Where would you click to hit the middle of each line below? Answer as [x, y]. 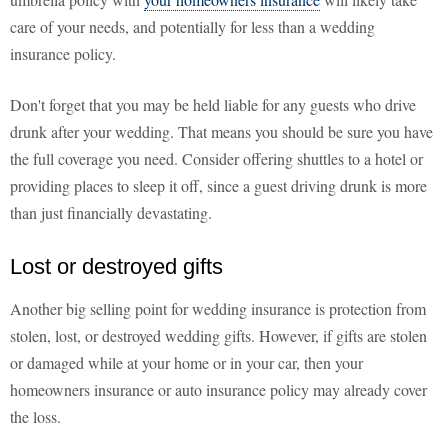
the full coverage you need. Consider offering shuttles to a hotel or [216, 159]
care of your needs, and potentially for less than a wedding [192, 27]
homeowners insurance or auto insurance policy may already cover [218, 390]
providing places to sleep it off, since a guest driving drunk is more [218, 186]
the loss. [35, 417]
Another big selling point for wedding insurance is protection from [218, 309]
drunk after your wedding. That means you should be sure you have [221, 132]
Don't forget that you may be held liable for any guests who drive [213, 105]
